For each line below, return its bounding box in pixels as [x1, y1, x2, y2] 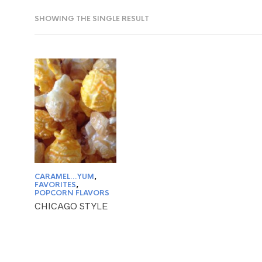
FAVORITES [35, 180, 76, 190]
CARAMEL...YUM [35, 172, 94, 182]
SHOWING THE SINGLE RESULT [35, 14, 149, 23]
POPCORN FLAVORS [35, 188, 109, 198]
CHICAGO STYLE [35, 201, 108, 212]
